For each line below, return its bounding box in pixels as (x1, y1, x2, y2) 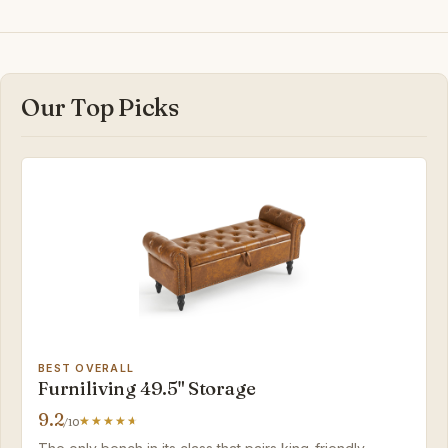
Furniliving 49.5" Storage (38, 377, 256, 401)
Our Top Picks (21, 93, 179, 123)
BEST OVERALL (38, 362, 135, 376)
